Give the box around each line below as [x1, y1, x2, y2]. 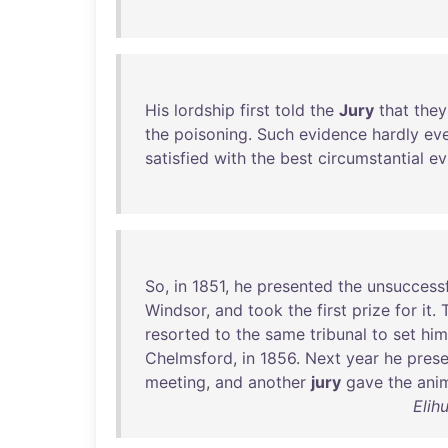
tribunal [310, 324, 367, 344]
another [248, 372, 306, 392]
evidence [299, 124, 367, 144]
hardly [372, 124, 419, 144]
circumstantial [318, 148, 424, 168]
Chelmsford [145, 348, 233, 368]
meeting [145, 372, 206, 392]
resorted [145, 324, 210, 344]
